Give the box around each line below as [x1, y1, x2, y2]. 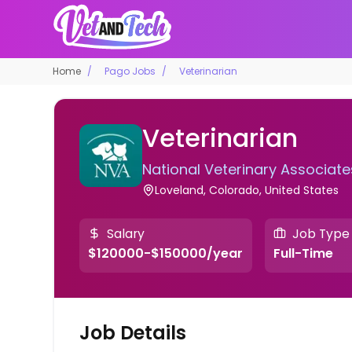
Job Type [291, 225, 350, 242]
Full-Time [273, 244, 333, 263]
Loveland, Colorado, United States [155, 181, 339, 198]
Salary [107, 225, 145, 242]
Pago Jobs [104, 64, 156, 78]
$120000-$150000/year [88, 244, 244, 263]
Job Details [79, 320, 187, 346]
